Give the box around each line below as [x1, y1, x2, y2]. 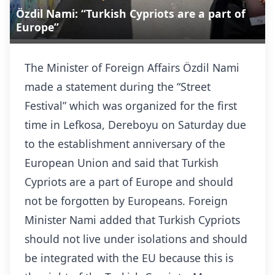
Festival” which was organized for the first [25, 98, 237, 113]
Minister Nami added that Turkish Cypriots [25, 212, 240, 227]
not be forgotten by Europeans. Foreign [25, 193, 228, 208]
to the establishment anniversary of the [25, 136, 225, 151]
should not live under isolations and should [25, 231, 247, 246]
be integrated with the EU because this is [25, 250, 233, 265]
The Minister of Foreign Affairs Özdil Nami [25, 60, 239, 75]
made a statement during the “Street [25, 79, 211, 94]
